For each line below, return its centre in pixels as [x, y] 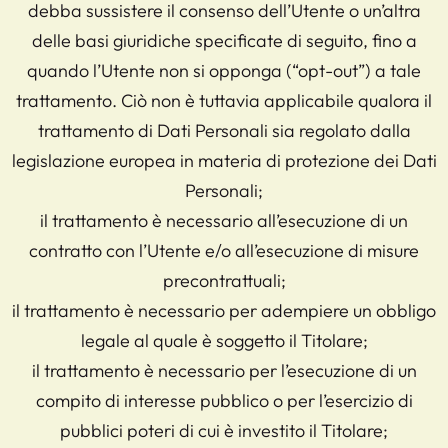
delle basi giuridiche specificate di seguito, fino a [224, 40]
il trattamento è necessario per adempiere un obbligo [224, 310]
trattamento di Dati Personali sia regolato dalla [224, 130]
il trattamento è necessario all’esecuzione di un [224, 220]
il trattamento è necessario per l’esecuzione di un [224, 370]
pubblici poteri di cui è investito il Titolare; [224, 430]
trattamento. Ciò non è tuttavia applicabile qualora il [224, 100]
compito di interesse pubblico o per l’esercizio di [224, 400]
